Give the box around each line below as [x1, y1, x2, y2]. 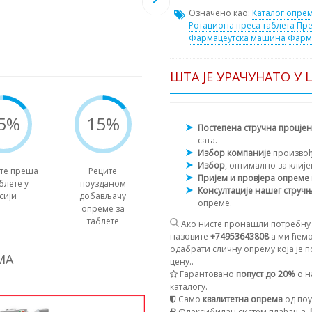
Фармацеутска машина [189, 32, 286, 45]
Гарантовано [178, 268, 236, 281]
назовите [170, 231, 210, 243]
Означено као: [189, 7, 252, 19]
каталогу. [170, 281, 208, 293]
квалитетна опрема [201, 293, 283, 306]
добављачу [79, 190, 127, 203]
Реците [88, 165, 118, 178]
